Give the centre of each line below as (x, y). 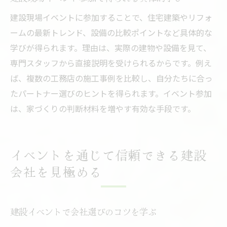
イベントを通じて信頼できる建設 (109, 155)
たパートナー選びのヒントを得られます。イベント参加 (111, 93)
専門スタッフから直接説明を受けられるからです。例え (111, 63)
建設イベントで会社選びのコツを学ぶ (83, 212)
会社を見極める (56, 172)
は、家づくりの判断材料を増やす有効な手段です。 (103, 109)
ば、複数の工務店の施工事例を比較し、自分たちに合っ (111, 78)
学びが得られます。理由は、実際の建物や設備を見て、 (111, 48)
